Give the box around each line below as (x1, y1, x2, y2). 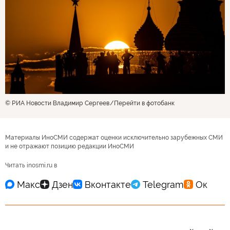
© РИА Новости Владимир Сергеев (5, 100, 109, 107)
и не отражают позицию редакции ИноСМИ (5, 143, 134, 150)
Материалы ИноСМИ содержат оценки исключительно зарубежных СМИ (5, 134, 223, 141)
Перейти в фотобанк (114, 100, 175, 107)
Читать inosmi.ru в (5, 162, 57, 169)
